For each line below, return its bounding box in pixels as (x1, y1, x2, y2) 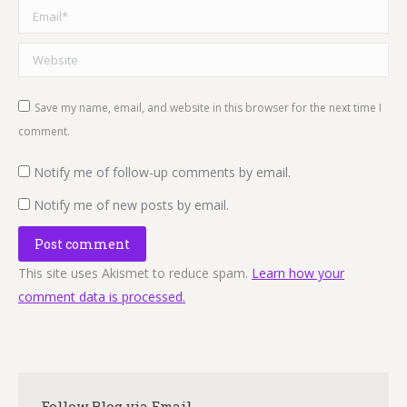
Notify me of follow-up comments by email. (34, 164, 291, 181)
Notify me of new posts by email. (34, 196, 229, 213)
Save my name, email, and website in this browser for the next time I (35, 100, 382, 115)
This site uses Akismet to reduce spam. (18, 264, 252, 282)
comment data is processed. (18, 288, 185, 305)
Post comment (35, 235, 130, 253)
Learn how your (252, 264, 344, 282)
